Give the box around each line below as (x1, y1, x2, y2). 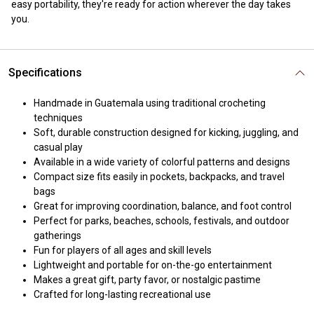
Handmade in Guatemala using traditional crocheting (34, 97, 266, 109)
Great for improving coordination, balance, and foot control (34, 200, 292, 212)
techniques (34, 112, 83, 123)
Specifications (8, 66, 82, 79)
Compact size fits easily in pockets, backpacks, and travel (34, 171, 285, 182)
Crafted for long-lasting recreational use (34, 289, 211, 300)
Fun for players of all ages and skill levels (34, 245, 212, 256)
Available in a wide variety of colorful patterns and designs (34, 156, 290, 168)
